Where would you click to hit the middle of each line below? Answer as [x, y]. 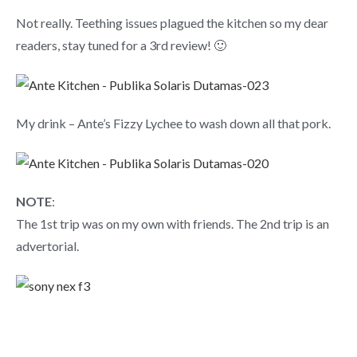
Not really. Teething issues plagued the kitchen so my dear [172, 23]
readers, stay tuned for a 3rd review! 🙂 [121, 45]
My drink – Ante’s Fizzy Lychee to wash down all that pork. [173, 123]
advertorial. [47, 245]
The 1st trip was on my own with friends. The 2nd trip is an [173, 223]
